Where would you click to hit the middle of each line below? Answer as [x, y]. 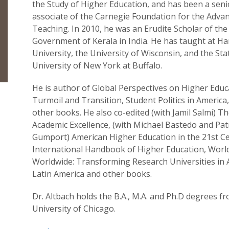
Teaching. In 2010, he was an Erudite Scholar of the [130, 29]
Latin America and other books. [92, 174]
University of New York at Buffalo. [97, 65]
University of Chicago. [74, 209]
